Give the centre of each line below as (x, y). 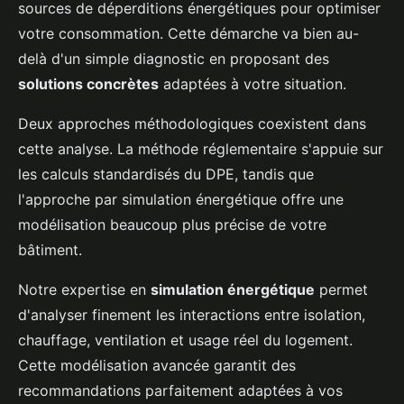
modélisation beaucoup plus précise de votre (172, 225)
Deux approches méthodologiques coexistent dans (192, 124)
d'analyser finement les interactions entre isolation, (192, 315)
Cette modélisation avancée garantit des (157, 366)
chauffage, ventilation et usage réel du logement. (185, 340)
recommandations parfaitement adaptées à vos (180, 391)
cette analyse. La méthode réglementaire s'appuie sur (201, 149)
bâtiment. (50, 250)
